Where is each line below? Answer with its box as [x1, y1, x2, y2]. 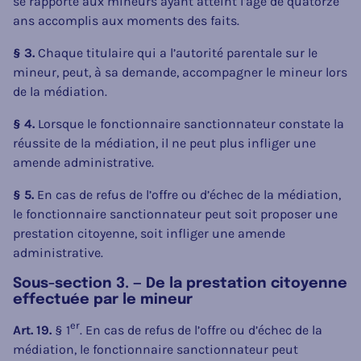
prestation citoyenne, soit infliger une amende [13, 225, 285, 241]
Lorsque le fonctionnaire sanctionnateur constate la [35, 115, 344, 131]
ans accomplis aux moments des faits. [13, 12, 239, 28]
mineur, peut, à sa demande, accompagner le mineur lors [13, 64, 347, 80]
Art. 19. [13, 322, 52, 338]
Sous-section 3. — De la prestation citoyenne [13, 276, 347, 291]
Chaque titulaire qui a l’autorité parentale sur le [35, 44, 317, 60]
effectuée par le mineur [13, 292, 193, 307]
